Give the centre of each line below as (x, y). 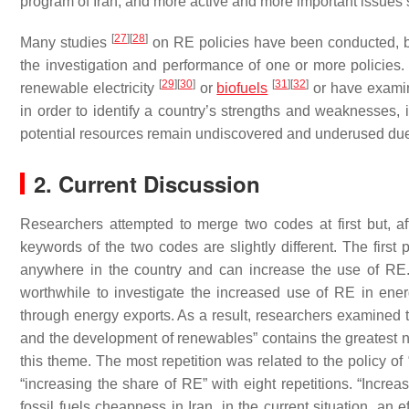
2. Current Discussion (147, 184)
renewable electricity (89, 88)
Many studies (66, 42)
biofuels (242, 88)
